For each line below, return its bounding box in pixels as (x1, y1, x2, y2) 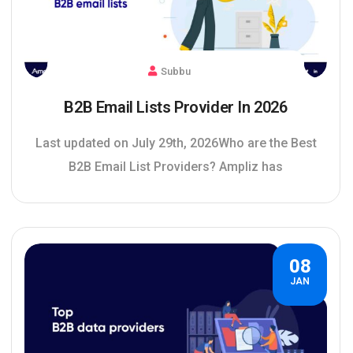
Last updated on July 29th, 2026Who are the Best (35, 135, 317, 150)
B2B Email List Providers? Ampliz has (69, 158, 283, 174)
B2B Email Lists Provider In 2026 (64, 97, 288, 117)
